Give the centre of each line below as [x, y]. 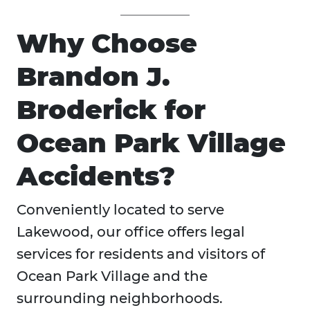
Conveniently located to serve [120, 210]
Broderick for [111, 110]
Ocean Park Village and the [112, 276]
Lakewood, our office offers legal [131, 232]
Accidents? [96, 176]
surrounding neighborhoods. [120, 299]
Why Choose [107, 44]
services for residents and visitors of [141, 254]
